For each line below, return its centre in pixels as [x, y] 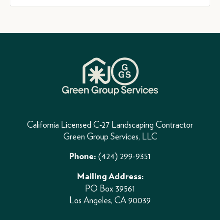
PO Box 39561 [110, 189]
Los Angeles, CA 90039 [110, 200]
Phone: [83, 157]
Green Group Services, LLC [110, 137]
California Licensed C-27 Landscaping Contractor [110, 125]
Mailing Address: [110, 177]
